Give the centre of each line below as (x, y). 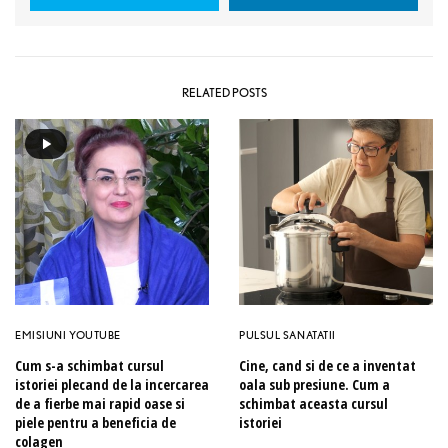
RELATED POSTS (224, 93)
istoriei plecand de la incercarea (112, 385)
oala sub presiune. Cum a (314, 385)
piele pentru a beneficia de (95, 423)
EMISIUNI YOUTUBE (68, 335)
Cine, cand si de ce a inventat (327, 366)
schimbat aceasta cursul (313, 404)
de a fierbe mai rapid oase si (100, 404)
